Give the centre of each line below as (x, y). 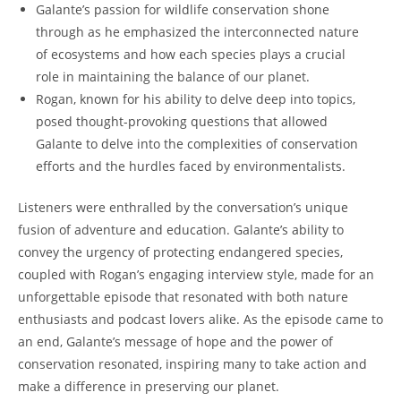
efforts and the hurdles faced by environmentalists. (191, 166)
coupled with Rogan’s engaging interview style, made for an (196, 275)
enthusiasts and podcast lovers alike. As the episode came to (200, 320)
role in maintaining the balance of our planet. (173, 77)
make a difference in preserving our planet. (149, 387)
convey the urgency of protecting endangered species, (180, 252)
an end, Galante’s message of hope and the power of (175, 342)
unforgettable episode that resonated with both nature (183, 297)
